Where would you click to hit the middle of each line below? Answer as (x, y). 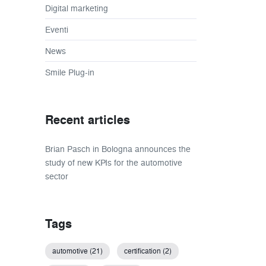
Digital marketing (77, 8)
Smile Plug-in (70, 72)
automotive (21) (77, 251)
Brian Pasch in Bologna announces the (118, 149)
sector (57, 176)
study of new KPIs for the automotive (114, 163)
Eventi (57, 30)
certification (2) (148, 251)
